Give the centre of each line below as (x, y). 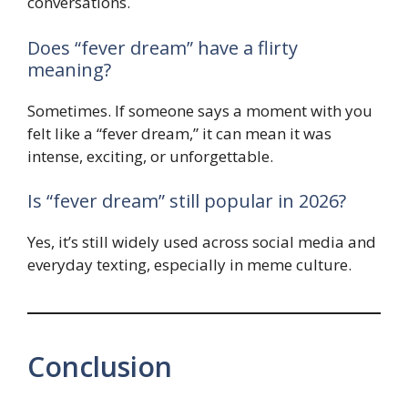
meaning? (69, 69)
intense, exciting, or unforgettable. (150, 156)
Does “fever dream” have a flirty (163, 47)
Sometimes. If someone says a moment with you (200, 110)
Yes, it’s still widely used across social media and (202, 242)
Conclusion (100, 367)
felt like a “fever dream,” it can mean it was (179, 133)
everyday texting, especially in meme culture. (189, 265)
